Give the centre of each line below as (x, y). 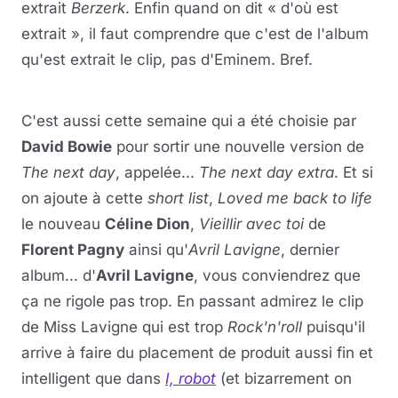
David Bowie (67, 147)
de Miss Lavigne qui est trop (124, 327)
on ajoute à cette (84, 198)
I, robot (191, 378)
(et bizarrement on (284, 378)
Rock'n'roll (265, 327)
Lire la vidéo (199, 94)
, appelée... (157, 172)
